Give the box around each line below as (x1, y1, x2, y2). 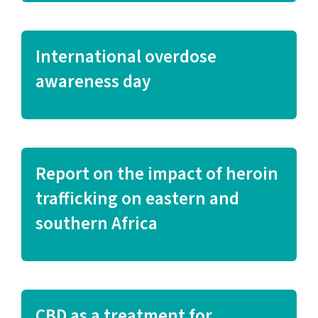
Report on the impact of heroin (35, 161, 278, 187)
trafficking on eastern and (35, 186, 239, 212)
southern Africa (35, 211, 158, 236)
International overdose (35, 44, 216, 70)
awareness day (35, 69, 150, 94)
